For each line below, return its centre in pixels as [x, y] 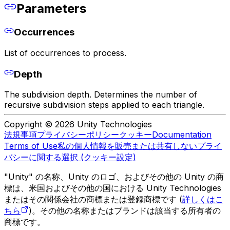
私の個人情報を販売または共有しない [127, 146]
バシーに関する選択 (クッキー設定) [70, 157]
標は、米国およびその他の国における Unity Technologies [113, 188]
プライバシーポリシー [78, 135]
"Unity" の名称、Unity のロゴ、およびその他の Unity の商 [114, 177]
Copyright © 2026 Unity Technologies [78, 124]
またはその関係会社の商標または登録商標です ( [93, 199]
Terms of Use [31, 146]
